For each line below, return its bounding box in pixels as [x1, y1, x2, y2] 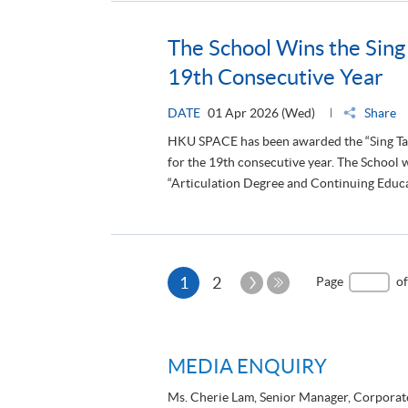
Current [187, 271, 244, 291]
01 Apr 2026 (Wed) [208, 105, 315, 120]
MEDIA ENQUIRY [168, 354, 327, 377]
